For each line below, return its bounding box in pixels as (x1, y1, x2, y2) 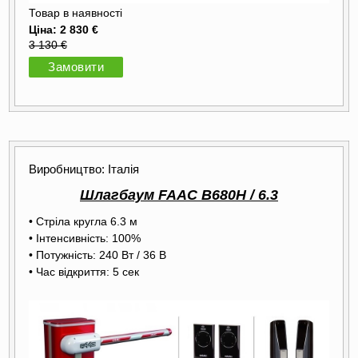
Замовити (48, 61, 104, 74)
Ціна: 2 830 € (29, 23, 98, 37)
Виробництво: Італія (29, 162, 139, 176)
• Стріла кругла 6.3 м (29, 214, 137, 228)
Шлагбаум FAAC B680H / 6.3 (80, 186, 278, 203)
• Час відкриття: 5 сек (29, 265, 139, 278)
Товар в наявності (29, 7, 122, 20)
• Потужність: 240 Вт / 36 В (29, 248, 166, 261)
